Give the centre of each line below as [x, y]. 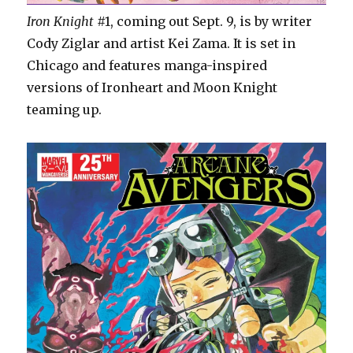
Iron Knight [61, 21]
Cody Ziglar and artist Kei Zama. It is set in [162, 43]
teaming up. [65, 109]
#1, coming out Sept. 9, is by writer [203, 21]
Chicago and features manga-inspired [147, 65]
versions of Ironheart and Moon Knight [152, 87]
